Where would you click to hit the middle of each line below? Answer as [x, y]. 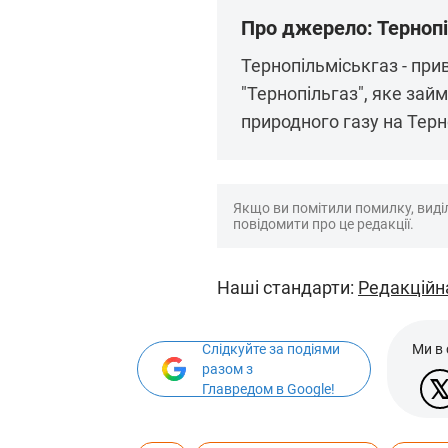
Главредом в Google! [268, 389]
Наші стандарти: [287, 287]
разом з [227, 369]
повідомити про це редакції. [323, 224]
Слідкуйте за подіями [271, 349]
